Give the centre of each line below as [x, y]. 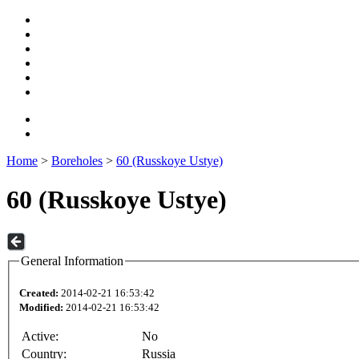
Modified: [41, 308]
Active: [40, 337]
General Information [72, 260]
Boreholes [77, 161]
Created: [39, 293]
